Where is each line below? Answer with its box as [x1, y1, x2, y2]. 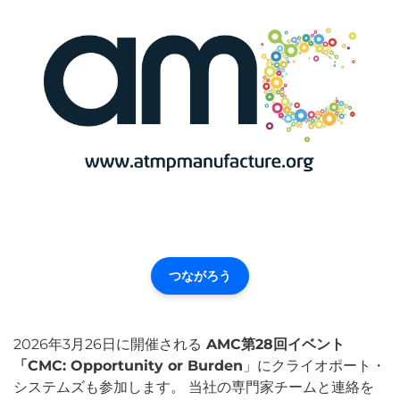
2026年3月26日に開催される [13, 335, 202, 353]
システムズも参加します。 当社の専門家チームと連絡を [13, 378, 374, 396]
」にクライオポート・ [243, 356, 386, 374]
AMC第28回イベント [202, 335, 345, 353]
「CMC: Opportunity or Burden [13, 356, 243, 374]
